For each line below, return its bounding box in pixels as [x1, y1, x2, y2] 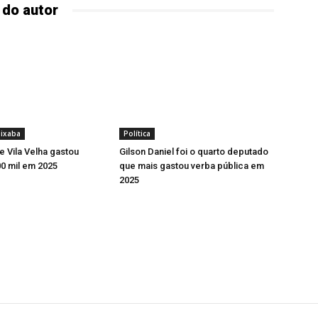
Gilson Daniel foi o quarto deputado [119, 146, 268, 157]
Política [124, 128, 150, 138]
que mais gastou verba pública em [119, 160, 264, 171]
